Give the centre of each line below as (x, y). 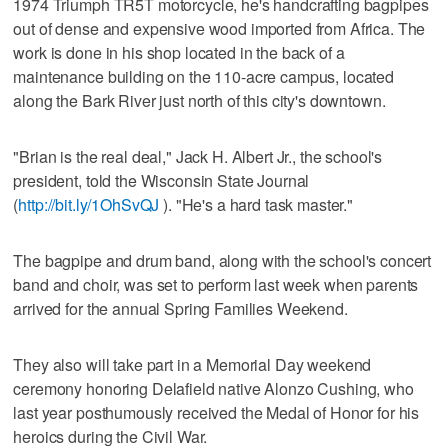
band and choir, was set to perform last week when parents (216, 284)
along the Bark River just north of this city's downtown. (199, 100)
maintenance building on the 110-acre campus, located (204, 76)
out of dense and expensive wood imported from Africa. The (219, 28)
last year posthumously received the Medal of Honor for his (216, 412)
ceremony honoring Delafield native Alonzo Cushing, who (213, 388)
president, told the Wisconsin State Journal (161, 180)
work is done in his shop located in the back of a (179, 52)
